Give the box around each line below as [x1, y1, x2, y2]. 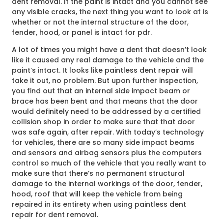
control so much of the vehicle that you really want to [12, 158, 206, 168]
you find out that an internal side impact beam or [12, 86, 190, 96]
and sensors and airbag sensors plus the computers [12, 148, 202, 158]
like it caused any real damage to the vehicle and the [12, 55, 204, 65]
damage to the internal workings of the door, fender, [12, 179, 202, 189]
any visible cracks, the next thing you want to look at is [12, 7, 208, 17]
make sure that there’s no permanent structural [12, 168, 185, 179]
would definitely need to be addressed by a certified [12, 107, 201, 117]
